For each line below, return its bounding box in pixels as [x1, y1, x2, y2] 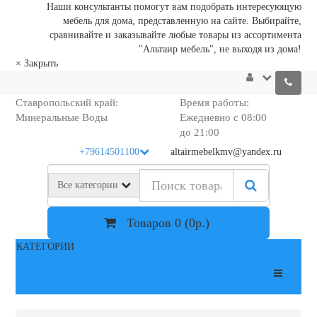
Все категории [57, 180, 119, 190]
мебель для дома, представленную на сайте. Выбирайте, [63, 16, 302, 26]
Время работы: [179, 97, 249, 108]
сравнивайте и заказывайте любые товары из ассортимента [50, 30, 302, 40]
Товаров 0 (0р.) [115, 216, 213, 230]
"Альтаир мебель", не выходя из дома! [139, 44, 302, 54]
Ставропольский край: [15, 97, 118, 108]
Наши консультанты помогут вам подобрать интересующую [47, 1, 302, 12]
